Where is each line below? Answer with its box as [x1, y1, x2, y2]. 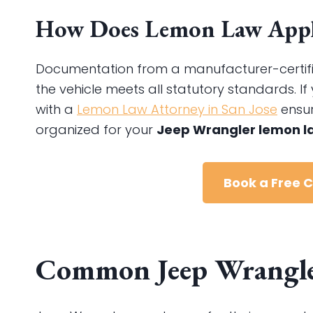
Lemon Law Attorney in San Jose [77, 100, 277, 118]
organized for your [36, 120, 156, 138]
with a [36, 100, 77, 118]
